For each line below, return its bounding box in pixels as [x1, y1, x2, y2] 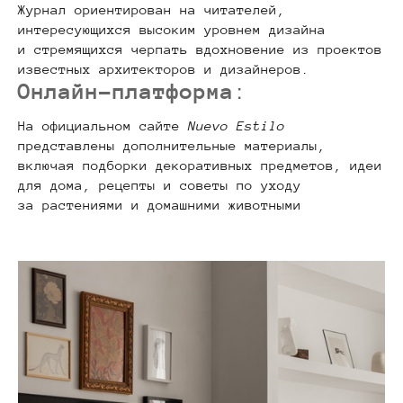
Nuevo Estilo [188, 117, 285, 133]
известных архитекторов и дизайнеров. [18, 61, 309, 77]
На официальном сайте [18, 117, 188, 133]
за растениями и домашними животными [18, 196, 309, 212]
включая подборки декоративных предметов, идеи [18, 157, 382, 173]
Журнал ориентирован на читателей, [18, 2, 285, 18]
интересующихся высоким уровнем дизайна [18, 22, 326, 38]
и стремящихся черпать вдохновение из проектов [18, 41, 382, 58]
